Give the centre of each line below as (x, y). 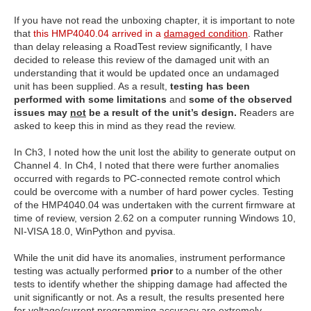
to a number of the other (228, 271)
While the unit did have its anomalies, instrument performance (150, 258)
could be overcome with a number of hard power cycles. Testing (154, 192)
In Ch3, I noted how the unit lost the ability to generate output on (155, 152)
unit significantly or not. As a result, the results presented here (149, 297)
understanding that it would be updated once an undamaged (146, 73)
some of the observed (241, 99)
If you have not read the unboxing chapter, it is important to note (154, 20)
